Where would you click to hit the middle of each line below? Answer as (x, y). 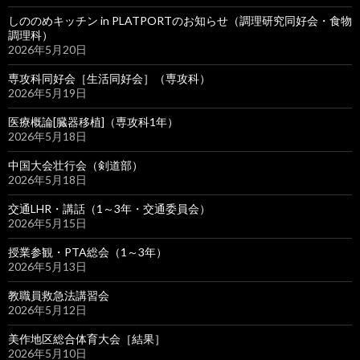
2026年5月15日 (47, 223)
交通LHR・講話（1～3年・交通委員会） (109, 209)
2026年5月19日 (47, 93)
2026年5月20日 (47, 49)
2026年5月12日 (47, 310)
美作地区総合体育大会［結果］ (87, 339)
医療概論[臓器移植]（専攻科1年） (93, 122)
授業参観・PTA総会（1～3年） (88, 252)
